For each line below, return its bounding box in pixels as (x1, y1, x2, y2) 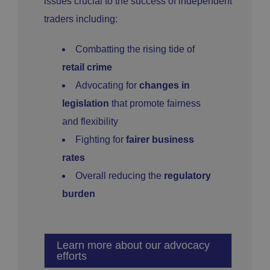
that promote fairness (109, 98, 201, 109)
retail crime (62, 62, 112, 73)
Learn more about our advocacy (57, 239, 210, 252)
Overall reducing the (75, 171, 164, 181)
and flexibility (62, 116, 118, 127)
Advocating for (75, 80, 139, 91)
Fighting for (75, 134, 126, 145)
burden (62, 189, 95, 199)
